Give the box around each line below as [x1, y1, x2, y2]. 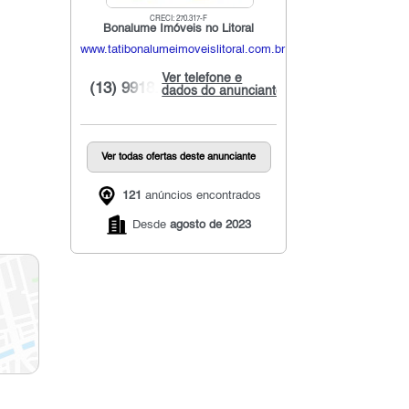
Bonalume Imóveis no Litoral [103, 22, 255, 35]
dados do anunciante [162, 84, 284, 98]
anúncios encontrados [141, 190, 261, 203]
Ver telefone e [162, 71, 243, 85]
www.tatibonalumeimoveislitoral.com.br [80, 43, 286, 56]
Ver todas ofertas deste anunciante [101, 151, 257, 163]
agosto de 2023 [169, 218, 251, 231]
